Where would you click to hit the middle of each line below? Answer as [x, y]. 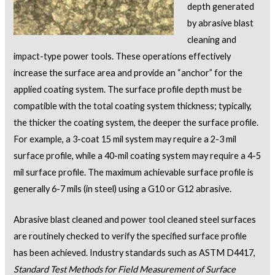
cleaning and [212, 39]
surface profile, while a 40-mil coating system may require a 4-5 [137, 155]
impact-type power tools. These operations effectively [122, 56]
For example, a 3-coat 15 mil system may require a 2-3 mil [125, 139]
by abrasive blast [221, 23]
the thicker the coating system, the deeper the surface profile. [136, 122]
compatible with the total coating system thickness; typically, [133, 106]
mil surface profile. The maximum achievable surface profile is [134, 172]
